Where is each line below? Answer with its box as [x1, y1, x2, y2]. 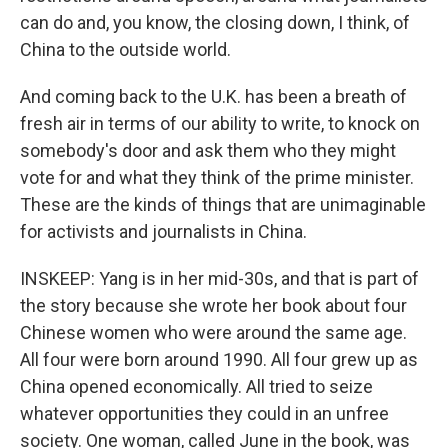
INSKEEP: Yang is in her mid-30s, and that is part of [20, 268, 419, 289]
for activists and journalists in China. [20, 221, 307, 242]
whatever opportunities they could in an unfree [20, 403, 389, 424]
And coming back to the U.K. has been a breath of [20, 86, 407, 107]
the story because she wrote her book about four [20, 295, 407, 316]
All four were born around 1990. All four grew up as [20, 349, 418, 370]
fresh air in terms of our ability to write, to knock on [20, 113, 420, 134]
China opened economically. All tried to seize [20, 376, 373, 397]
